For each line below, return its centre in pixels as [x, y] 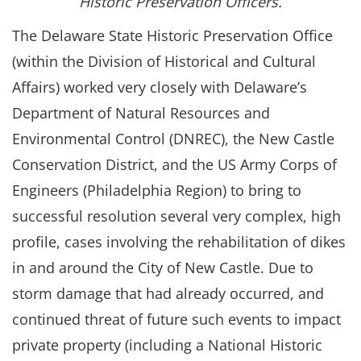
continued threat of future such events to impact [176, 319]
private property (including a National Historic [167, 345]
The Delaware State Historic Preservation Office [172, 35]
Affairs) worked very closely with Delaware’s [160, 87]
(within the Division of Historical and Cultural [164, 61]
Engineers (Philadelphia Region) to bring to [157, 190]
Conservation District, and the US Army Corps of [174, 164]
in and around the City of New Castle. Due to [163, 268]
